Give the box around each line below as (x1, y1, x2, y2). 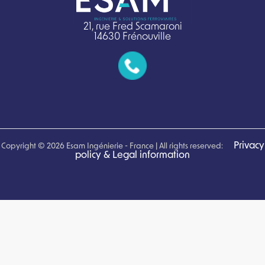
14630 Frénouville (94, 31, 171, 41)
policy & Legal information (75, 150, 190, 160)
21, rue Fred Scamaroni (83, 21, 182, 31)
